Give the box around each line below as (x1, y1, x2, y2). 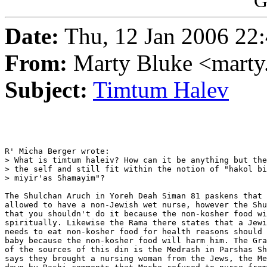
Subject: (5, 77, 88, 103)
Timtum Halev (93, 77, 229, 103)
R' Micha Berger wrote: (5, 147, 110, 156)
